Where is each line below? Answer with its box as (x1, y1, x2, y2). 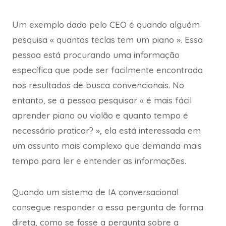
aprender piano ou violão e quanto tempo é (12, 110, 188, 121)
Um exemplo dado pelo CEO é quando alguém (12, 19, 200, 30)
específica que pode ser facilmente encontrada (12, 65, 203, 76)
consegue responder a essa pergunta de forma (12, 202, 203, 213)
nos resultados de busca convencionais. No (12, 80, 184, 91)
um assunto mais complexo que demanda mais (12, 140, 202, 151)
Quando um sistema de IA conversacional (12, 187, 179, 198)
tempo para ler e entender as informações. (12, 155, 186, 166)
